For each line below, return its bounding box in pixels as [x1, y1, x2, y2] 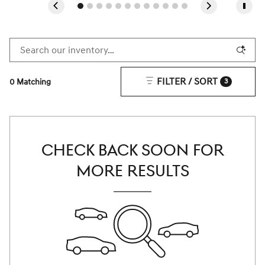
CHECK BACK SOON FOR [41, 140, 224, 161]
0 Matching [9, 76, 51, 87]
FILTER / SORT [156, 76, 218, 88]
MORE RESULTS [76, 161, 189, 182]
